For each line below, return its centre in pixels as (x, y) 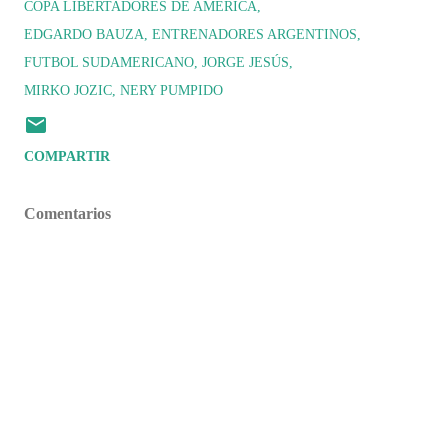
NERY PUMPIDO (171, 90)
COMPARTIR (67, 156)
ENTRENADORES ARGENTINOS (254, 34)
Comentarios (67, 213)
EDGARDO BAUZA (84, 34)
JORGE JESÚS (245, 62)
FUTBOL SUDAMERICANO (109, 62)
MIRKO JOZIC (68, 90)
